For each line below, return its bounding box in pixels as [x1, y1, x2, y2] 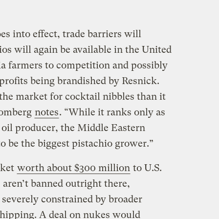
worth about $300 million [17, 162, 130, 174]
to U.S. [130, 162, 162, 174]
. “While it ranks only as [59, 106, 165, 118]
